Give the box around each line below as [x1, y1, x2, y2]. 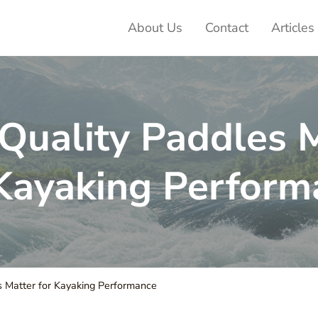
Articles [271, 18, 314, 36]
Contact [205, 18, 248, 36]
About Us [128, 18, 182, 36]
